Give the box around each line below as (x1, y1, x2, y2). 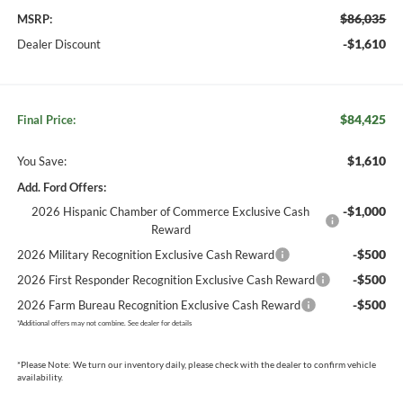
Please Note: (20, 358, 71, 370)
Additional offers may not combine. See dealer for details (18, 318, 192, 327)
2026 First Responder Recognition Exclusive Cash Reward (16, 272, 315, 287)
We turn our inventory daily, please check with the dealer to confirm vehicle (70, 358, 376, 370)
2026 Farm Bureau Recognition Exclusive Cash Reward (16, 297, 300, 312)
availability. (16, 371, 63, 382)
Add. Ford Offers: (16, 179, 106, 194)
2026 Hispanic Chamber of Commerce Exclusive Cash (31, 203, 310, 219)
